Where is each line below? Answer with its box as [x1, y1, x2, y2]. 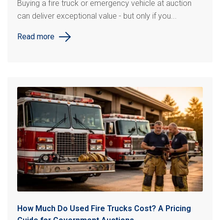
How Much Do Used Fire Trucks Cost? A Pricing [17, 203, 191, 213]
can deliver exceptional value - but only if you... [17, 11, 177, 21]
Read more [17, 32, 55, 41]
